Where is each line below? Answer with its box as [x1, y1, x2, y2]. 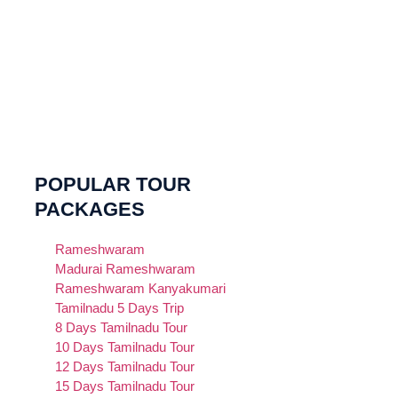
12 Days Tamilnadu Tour [55, 359, 195, 374]
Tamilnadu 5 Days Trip [55, 300, 185, 315]
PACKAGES [34, 198, 145, 220]
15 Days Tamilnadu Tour [55, 378, 195, 394]
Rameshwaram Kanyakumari [55, 281, 227, 296]
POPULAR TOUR [34, 173, 191, 195]
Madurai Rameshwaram [55, 261, 196, 276]
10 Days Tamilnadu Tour [55, 339, 195, 354]
